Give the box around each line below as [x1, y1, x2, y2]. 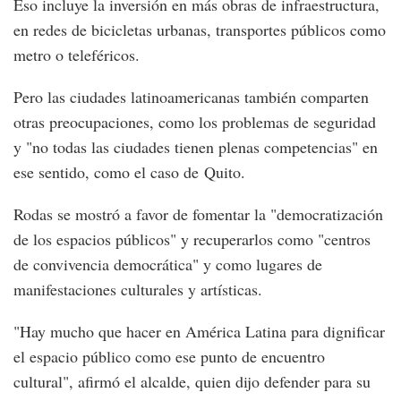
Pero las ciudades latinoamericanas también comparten [13, 86, 369, 108]
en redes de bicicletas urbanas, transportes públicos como [13, 19, 386, 41]
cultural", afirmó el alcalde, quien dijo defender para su [13, 371, 371, 393]
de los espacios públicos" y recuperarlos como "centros [13, 228, 371, 251]
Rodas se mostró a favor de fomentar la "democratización [13, 203, 383, 226]
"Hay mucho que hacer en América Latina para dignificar [13, 320, 385, 343]
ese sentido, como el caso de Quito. [13, 161, 245, 183]
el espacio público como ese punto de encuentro [13, 346, 325, 368]
